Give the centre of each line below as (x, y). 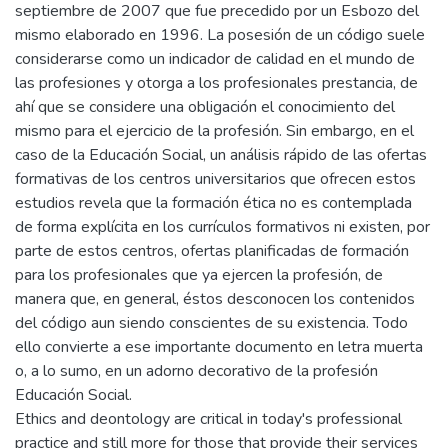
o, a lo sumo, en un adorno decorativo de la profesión (196, 371)
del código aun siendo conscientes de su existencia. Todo (211, 323)
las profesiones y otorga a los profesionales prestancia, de (216, 83)
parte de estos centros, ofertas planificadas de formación (212, 251)
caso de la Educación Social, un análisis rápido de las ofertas (221, 155)
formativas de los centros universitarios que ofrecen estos (215, 179)
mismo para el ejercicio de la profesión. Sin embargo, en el (214, 131)
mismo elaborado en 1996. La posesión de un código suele (220, 35)
